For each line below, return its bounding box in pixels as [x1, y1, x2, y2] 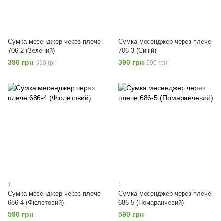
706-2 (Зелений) [8, 47, 55, 54]
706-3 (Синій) [118, 47, 156, 54]
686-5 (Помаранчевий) [118, 199, 184, 206]
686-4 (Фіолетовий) [8, 199, 64, 206]
